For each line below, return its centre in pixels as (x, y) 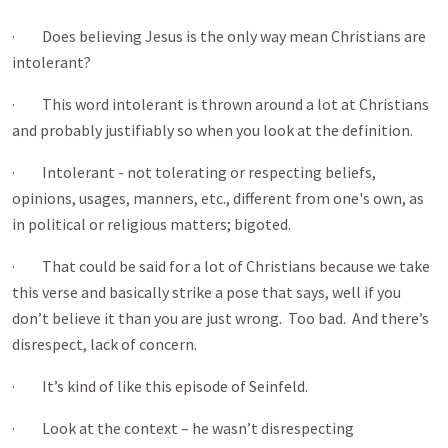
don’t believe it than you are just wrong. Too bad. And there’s (220, 318)
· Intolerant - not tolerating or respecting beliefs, (194, 172)
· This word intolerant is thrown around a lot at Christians (220, 104)
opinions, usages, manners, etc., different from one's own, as (218, 198)
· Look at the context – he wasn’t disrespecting (183, 428)
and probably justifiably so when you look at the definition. (212, 130)
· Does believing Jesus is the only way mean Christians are (219, 36)
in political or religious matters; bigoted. (151, 224)
